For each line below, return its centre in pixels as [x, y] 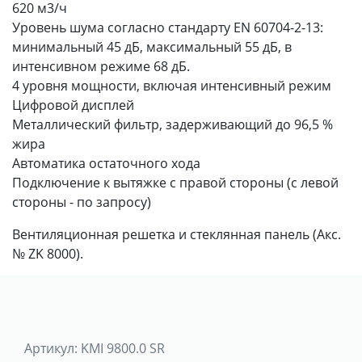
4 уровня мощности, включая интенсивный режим [172, 85]
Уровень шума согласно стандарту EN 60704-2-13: [168, 27]
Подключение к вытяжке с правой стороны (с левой [175, 182]
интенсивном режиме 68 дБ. [101, 66]
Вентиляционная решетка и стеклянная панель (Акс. [177, 234]
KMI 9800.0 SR [123, 348]
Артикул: [51, 348]
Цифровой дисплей [73, 105]
